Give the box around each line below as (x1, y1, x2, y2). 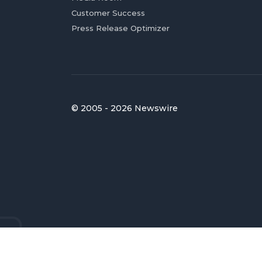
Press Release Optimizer (71, 23, 170, 33)
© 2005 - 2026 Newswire (71, 102, 178, 113)
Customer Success (71, 8, 145, 18)
